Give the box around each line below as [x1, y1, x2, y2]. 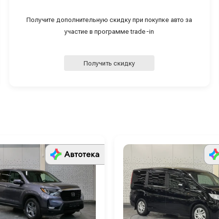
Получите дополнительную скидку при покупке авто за [26, 16, 193, 24]
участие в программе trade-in [65, 28, 154, 36]
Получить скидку [84, 59, 135, 67]
